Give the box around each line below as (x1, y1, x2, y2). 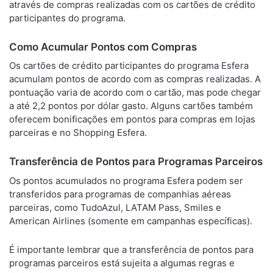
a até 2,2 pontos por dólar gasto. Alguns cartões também (9, 100, 253, 112)
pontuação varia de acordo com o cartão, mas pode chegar (9, 87, 261, 98)
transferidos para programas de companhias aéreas (9, 188, 231, 200)
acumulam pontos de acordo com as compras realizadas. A (9, 73, 261, 85)
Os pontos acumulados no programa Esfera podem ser (9, 174, 243, 186)
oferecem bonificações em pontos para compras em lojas (9, 113, 255, 125)
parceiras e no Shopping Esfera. (9, 127, 147, 138)
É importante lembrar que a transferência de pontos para (9, 243, 253, 255)
